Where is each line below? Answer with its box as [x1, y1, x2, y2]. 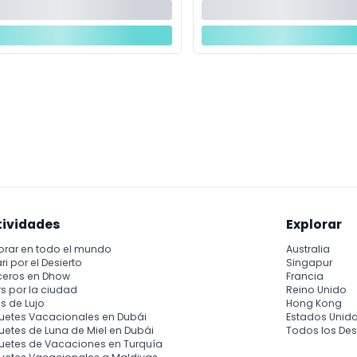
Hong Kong [286, 296, 343, 311]
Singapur [286, 256, 333, 270]
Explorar [286, 214, 343, 233]
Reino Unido [286, 283, 347, 297]
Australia [286, 242, 331, 257]
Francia [286, 269, 324, 284]
